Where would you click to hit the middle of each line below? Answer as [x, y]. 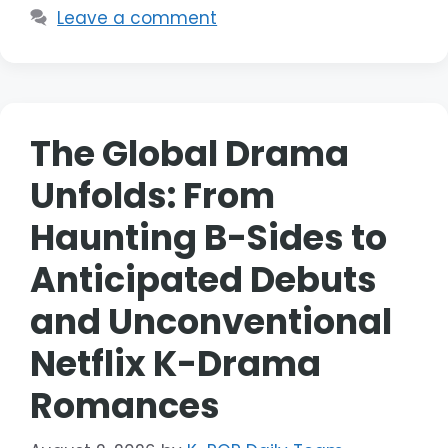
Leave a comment [137, 18]
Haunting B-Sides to [208, 238]
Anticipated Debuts [203, 280]
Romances [125, 406]
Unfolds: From [152, 196]
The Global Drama [189, 154]
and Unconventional [211, 322]
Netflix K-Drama [175, 364]
